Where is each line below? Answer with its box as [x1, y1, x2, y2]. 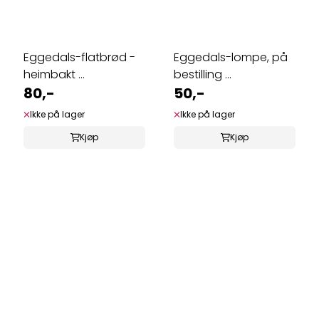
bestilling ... [174, 66, 231, 83]
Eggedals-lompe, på [174, 48, 288, 66]
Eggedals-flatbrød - [23, 48, 135, 66]
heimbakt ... [23, 66, 85, 83]
